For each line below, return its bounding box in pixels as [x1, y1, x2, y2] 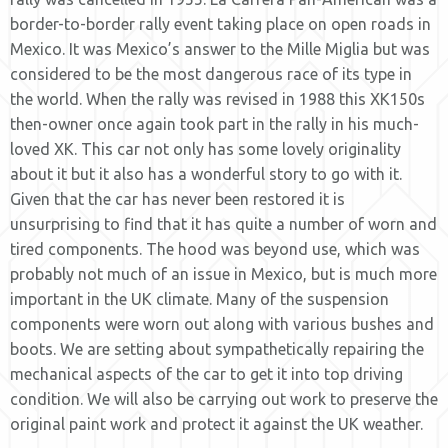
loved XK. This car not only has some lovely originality [10, 140, 401, 158]
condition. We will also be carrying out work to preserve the [10, 390, 438, 408]
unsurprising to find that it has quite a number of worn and [10, 215, 437, 233]
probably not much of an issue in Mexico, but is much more [10, 265, 437, 283]
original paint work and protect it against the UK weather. [10, 415, 427, 433]
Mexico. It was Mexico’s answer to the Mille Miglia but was [10, 40, 430, 58]
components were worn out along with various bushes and [10, 315, 434, 333]
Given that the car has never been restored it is [10, 190, 345, 208]
